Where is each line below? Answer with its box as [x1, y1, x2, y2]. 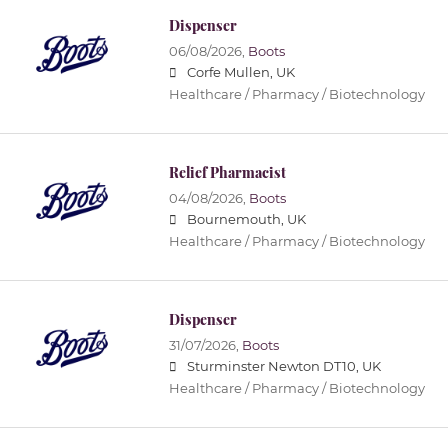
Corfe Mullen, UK [186, 65, 295, 81]
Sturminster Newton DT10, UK [186, 359, 381, 375]
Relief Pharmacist [168, 163, 286, 183]
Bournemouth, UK [186, 212, 306, 228]
